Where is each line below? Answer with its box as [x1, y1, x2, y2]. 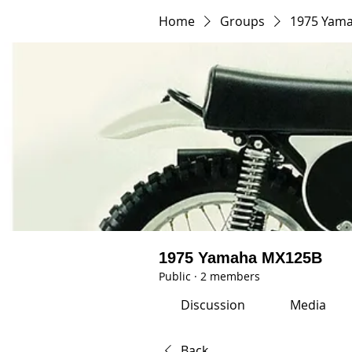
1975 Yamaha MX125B [159, 249, 322, 266]
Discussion [181, 296, 246, 313]
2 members [200, 269, 260, 284]
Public [159, 269, 191, 284]
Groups [220, 13, 265, 30]
